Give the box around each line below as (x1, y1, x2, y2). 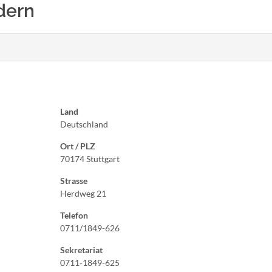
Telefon (60, 210, 88, 220)
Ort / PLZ (60, 141, 95, 151)
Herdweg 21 (60, 188, 106, 199)
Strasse (60, 175, 87, 186)
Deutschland (60, 119, 108, 129)
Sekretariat (60, 245, 103, 255)
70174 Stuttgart (60, 154, 120, 164)
